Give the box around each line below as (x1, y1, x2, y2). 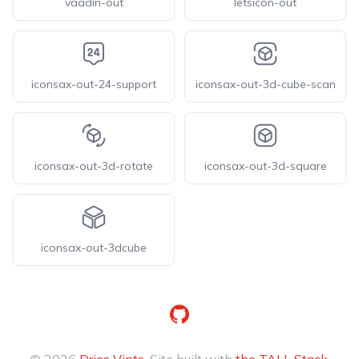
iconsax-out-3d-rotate (34, 159, 153, 173)
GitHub (169, 305, 210, 321)
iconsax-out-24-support (31, 77, 156, 91)
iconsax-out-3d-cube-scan (195, 77, 336, 91)
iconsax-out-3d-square (204, 159, 327, 173)
